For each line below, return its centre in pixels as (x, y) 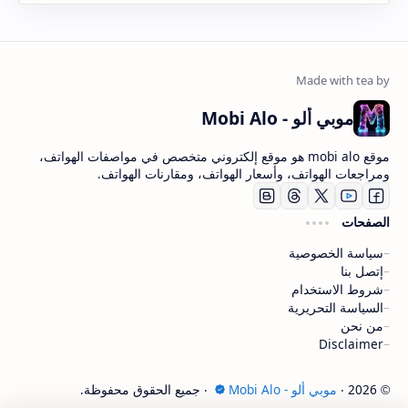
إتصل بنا (362, 270)
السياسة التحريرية (336, 307)
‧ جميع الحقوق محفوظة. (146, 389)
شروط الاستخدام (337, 289)
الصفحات (364, 221)
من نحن (362, 325)
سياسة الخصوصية (336, 252)
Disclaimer (351, 343)
